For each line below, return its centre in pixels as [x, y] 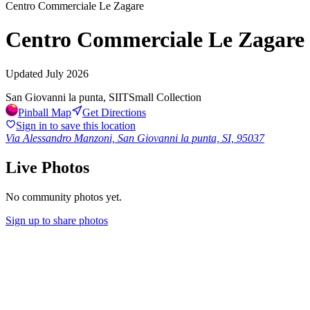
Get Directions [114, 112]
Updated [26, 73]
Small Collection [165, 97]
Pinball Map [45, 112]
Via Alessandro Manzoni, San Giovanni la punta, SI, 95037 [135, 138]
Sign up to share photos [57, 220]
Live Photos [47, 167]
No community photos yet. [64, 197]
